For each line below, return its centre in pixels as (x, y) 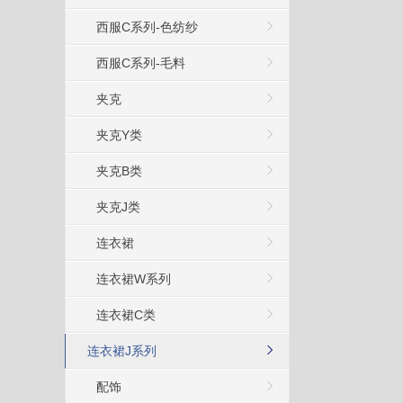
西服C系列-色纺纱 (147, 27)
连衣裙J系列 (122, 350)
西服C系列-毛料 (141, 63)
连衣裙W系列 (134, 278)
